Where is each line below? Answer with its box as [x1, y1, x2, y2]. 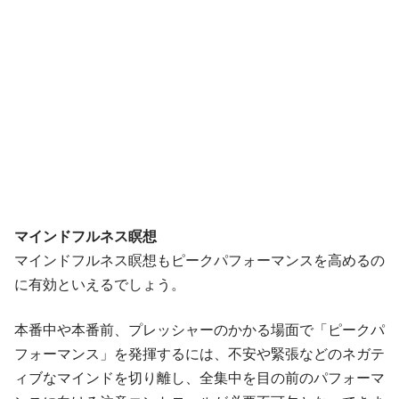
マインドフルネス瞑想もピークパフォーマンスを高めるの [14, 253, 385, 268]
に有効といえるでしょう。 [14, 277, 185, 292]
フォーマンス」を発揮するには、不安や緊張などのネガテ [14, 346, 385, 362]
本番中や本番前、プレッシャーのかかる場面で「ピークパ [14, 322, 385, 338]
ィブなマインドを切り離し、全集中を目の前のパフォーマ [14, 370, 385, 386]
